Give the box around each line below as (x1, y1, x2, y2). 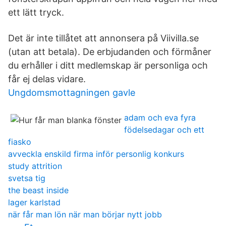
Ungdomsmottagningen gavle (8, 87, 135, 98)
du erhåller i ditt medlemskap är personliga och (8, 60, 208, 71)
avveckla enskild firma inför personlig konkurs (8, 149, 184, 159)
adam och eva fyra (124, 112, 196, 123)
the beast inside (8, 185, 69, 195)
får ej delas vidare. (8, 74, 86, 84)
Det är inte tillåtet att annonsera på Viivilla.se (8, 33, 199, 43)
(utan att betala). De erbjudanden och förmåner (8, 46, 211, 57)
